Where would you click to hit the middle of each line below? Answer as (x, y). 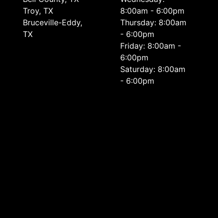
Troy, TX (38, 11)
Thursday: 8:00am (154, 22)
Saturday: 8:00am (153, 69)
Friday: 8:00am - (151, 46)
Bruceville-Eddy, (52, 22)
